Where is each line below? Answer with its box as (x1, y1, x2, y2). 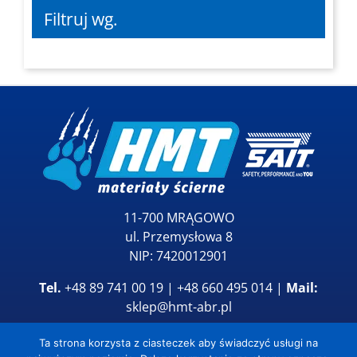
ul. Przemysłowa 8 (124, 227, 233, 245)
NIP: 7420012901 (129, 246, 228, 265)
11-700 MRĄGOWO (123, 208, 234, 226)
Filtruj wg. (44, 8, 118, 31)
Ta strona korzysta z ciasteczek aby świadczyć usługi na (39, 336, 318, 349)
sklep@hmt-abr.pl (125, 297, 232, 316)
